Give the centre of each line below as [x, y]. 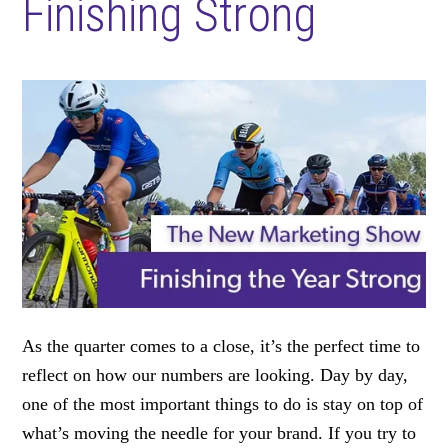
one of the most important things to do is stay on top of [223, 404]
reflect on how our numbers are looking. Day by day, [215, 375]
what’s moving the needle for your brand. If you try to [219, 433]
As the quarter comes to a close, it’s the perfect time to [221, 346]
